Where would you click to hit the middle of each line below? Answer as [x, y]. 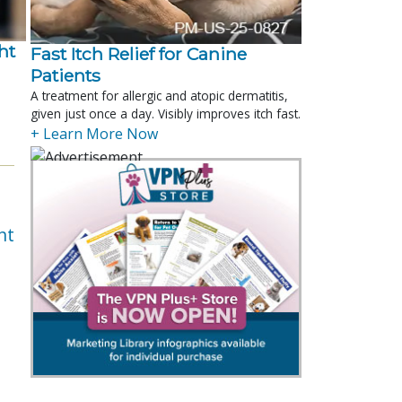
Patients [66, 75]
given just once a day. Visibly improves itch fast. [166, 113]
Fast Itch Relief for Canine [139, 53]
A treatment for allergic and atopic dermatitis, [159, 95]
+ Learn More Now [94, 133]
